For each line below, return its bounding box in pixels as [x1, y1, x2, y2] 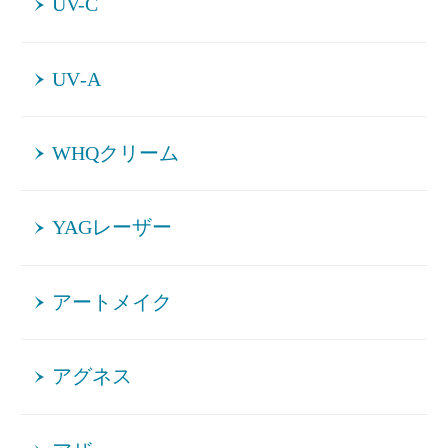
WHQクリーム [52, 143, 180, 165]
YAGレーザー [52, 217, 173, 239]
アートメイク [52, 291, 173, 313]
